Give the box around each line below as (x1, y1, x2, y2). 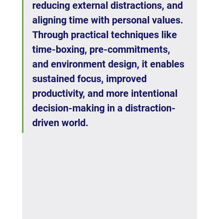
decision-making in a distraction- (32, 102, 175, 114)
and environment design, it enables (32, 58, 187, 70)
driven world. (32, 117, 88, 129)
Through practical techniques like (32, 29, 179, 41)
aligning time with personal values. (32, 14, 186, 26)
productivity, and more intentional (32, 88, 180, 100)
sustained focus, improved (32, 73, 149, 85)
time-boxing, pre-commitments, (32, 44, 173, 56)
